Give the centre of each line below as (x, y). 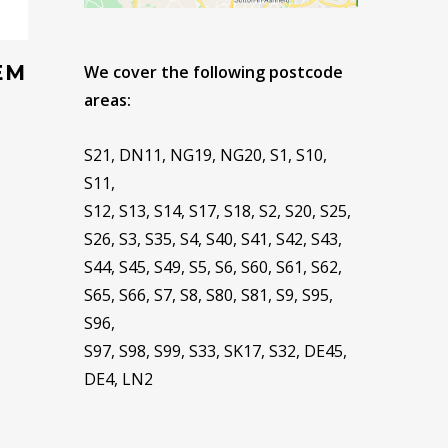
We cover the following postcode (214, 71)
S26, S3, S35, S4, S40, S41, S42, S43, (213, 238)
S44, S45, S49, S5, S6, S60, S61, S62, (213, 266)
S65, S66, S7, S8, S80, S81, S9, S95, (209, 294)
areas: (108, 99)
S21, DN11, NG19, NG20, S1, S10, (206, 154)
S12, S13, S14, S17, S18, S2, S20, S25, (218, 210)
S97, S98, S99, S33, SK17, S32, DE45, (216, 350)
